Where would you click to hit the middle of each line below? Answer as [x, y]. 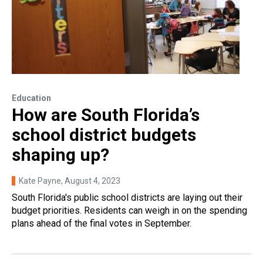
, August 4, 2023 [91, 181]
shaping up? [60, 155]
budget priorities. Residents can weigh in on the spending [129, 211]
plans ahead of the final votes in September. [102, 224]
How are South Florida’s [106, 115]
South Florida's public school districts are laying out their [127, 198]
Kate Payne [40, 181]
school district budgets [104, 135]
